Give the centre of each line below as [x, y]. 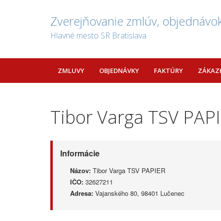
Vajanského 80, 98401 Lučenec [139, 193]
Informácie [80, 153]
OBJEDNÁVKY [119, 71]
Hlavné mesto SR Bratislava [98, 36]
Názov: [80, 170]
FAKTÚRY [168, 71]
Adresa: [82, 193]
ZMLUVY [71, 71]
